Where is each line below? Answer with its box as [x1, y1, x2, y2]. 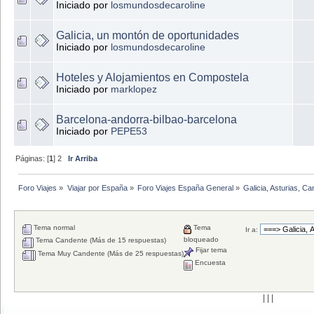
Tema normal [32, 223, 76, 231]
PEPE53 [111, 125, 147, 137]
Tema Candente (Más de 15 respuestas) [34, 236, 167, 244]
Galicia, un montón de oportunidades [56, 29, 239, 41]
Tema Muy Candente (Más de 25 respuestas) [36, 249, 184, 257]
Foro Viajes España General [137, 184, 233, 193]
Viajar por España [67, 184, 128, 193]
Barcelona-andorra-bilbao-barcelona [56, 113, 237, 125]
